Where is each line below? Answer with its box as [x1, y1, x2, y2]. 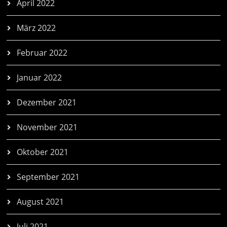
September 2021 [17, 171, 80, 183]
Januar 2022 [17, 72, 62, 84]
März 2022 [17, 22, 56, 34]
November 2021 [17, 122, 78, 133]
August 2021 [17, 196, 64, 208]
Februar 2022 [17, 47, 68, 59]
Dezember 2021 [17, 97, 77, 108]
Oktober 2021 [17, 146, 69, 158]
